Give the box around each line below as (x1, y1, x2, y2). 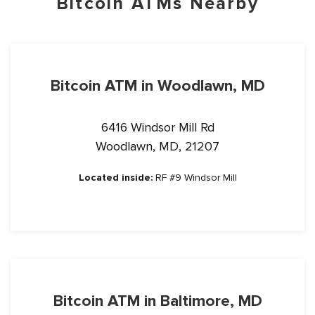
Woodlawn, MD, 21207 (96, 139, 219, 154)
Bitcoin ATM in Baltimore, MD (53, 291, 262, 311)
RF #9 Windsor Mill (152, 172, 237, 184)
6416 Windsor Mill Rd (101, 120, 214, 135)
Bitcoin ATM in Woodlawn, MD (50, 76, 265, 96)
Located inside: (78, 172, 153, 184)
